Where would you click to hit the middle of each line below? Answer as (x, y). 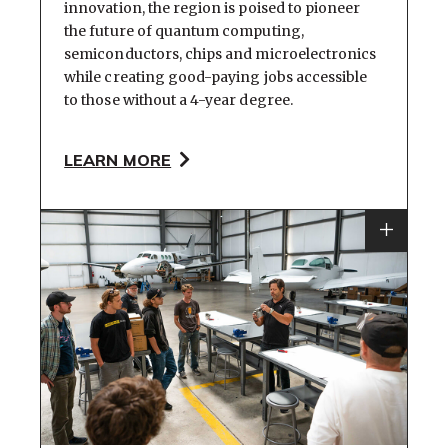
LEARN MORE (118, 160)
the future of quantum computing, (184, 30)
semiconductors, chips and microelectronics (220, 53)
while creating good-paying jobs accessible (216, 76)
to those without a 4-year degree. (178, 99)
